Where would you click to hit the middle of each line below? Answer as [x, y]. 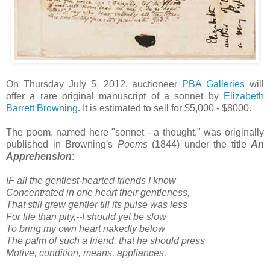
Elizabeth [241, 96]
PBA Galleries [214, 84]
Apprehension [39, 156]
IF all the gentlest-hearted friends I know [94, 180]
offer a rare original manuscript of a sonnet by [112, 96]
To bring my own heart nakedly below [88, 228]
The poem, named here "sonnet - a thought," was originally [135, 132]
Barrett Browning [42, 108]
